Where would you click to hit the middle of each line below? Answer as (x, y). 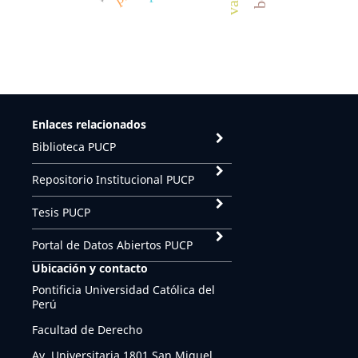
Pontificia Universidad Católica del (123, 290)
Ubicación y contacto (89, 268)
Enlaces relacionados (89, 125)
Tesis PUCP (61, 213)
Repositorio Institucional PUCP (113, 180)
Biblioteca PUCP (74, 147)
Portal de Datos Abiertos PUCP (112, 245)
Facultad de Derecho (87, 330)
